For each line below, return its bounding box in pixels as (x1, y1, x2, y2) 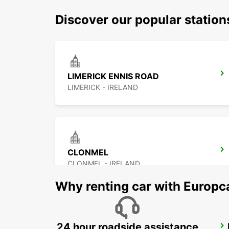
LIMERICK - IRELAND (67, 83, 138, 92)
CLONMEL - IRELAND (67, 159, 140, 168)
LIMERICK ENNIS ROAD (67, 71, 159, 82)
